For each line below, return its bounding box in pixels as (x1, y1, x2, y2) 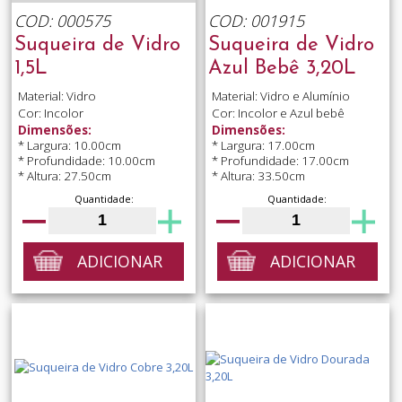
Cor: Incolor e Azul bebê (211, 104, 345, 121)
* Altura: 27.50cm (17, 168, 111, 185)
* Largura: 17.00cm (211, 137, 315, 154)
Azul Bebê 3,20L (207, 57, 356, 79)
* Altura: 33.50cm (211, 168, 305, 185)
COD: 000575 (13, 9, 110, 31)
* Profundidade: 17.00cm (211, 153, 349, 170)
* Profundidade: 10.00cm (17, 153, 155, 170)
